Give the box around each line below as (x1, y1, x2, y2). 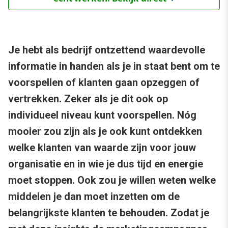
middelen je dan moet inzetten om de (8, 190, 180, 203)
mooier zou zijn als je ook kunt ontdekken (8, 125, 202, 138)
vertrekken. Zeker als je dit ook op (8, 93, 168, 105)
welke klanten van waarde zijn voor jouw (8, 141, 196, 154)
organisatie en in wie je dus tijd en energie (8, 158, 203, 170)
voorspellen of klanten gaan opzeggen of (8, 76, 199, 89)
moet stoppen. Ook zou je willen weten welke (8, 174, 216, 187)
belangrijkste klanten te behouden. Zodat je (8, 207, 209, 219)
